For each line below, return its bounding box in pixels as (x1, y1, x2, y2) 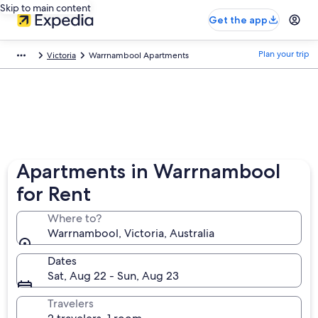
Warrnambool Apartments (89, 50, 189, 61)
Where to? (48, 211, 102, 226)
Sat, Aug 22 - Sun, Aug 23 (48, 268, 180, 283)
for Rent (16, 182, 92, 206)
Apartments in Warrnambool (16, 159, 281, 183)
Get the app (209, 13, 268, 26)
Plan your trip (258, 48, 309, 60)
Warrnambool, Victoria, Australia (48, 226, 215, 241)
